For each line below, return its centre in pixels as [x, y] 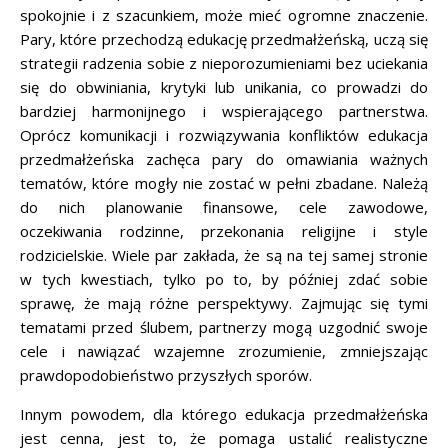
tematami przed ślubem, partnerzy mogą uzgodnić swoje [224, 326]
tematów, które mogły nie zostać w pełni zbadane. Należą [224, 182]
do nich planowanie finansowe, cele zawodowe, [224, 206]
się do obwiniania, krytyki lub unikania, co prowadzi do [224, 86]
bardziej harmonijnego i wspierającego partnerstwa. [224, 110]
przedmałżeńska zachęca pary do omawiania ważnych [224, 158]
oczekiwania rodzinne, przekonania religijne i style [224, 230]
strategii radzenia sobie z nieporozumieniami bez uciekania [224, 62]
